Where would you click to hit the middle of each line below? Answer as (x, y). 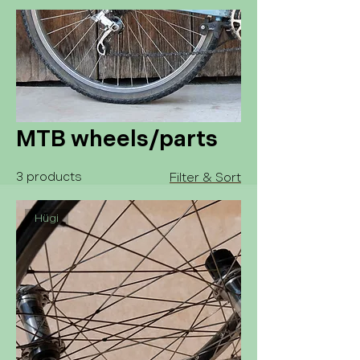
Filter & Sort (205, 178)
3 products (49, 177)
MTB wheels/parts (117, 139)
